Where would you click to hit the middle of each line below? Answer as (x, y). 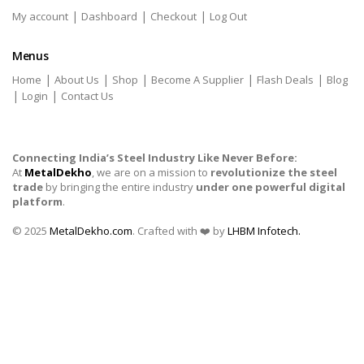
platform (37, 201)
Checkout (173, 16)
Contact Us (87, 96)
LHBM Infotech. (264, 231)
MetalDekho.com (91, 231)
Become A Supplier (197, 80)
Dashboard (109, 16)
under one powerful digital (271, 187)
